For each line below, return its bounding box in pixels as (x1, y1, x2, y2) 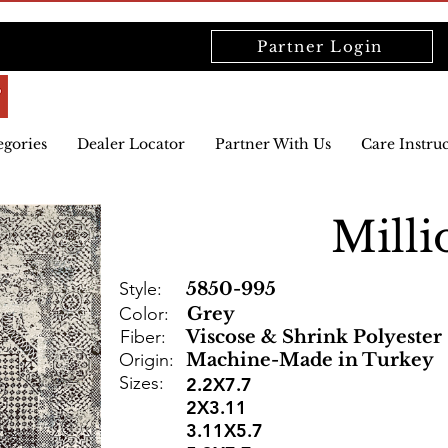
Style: (119, 278, 162, 300)
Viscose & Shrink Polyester (186, 326, 442, 348)
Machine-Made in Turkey (186, 349, 434, 371)
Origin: (119, 349, 174, 371)
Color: (119, 303, 169, 325)
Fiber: (120, 326, 166, 348)
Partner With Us (215, 135, 331, 153)
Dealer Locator (77, 135, 185, 153)
